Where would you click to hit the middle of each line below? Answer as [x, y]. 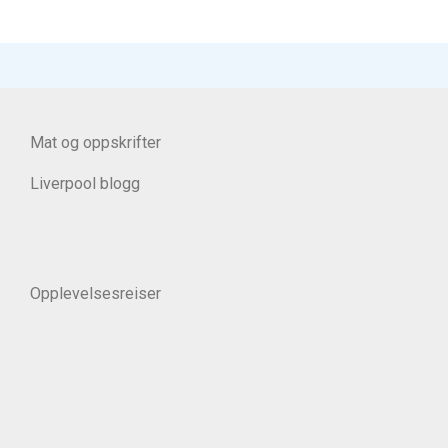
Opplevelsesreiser [95, 293]
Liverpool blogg [85, 183]
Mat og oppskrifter [95, 142]
